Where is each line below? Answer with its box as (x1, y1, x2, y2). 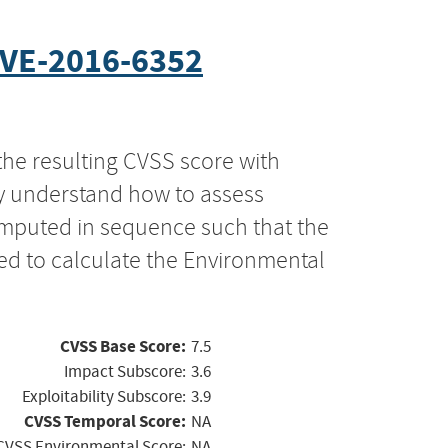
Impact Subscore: (64, 360, 186, 382)
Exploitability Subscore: (22, 385, 186, 407)
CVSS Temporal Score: (24, 409, 186, 433)
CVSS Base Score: (60, 334, 186, 358)
